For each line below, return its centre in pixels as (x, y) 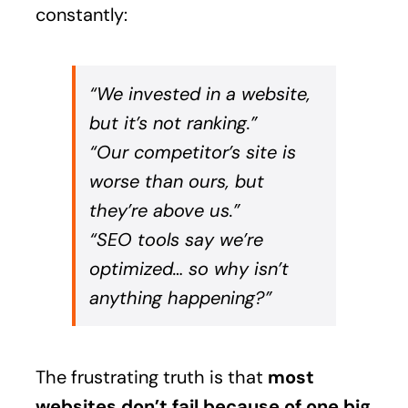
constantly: (81, 14)
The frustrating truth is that (151, 377)
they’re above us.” (164, 210)
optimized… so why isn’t (189, 268)
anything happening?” (180, 297)
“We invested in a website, (199, 93)
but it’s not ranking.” (173, 122)
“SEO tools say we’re (176, 239)
